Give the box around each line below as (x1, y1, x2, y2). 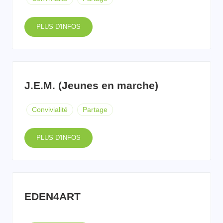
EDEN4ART (24, 190, 81, 202)
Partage (83, 105, 108, 113)
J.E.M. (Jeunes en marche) (24, 79, 158, 91)
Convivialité (32, 105, 68, 113)
